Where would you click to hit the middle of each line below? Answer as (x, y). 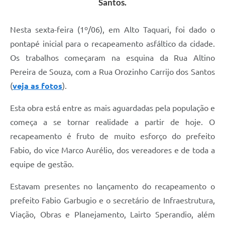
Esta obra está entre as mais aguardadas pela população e (113, 108)
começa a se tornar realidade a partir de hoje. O (113, 122)
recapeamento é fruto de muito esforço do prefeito (113, 136)
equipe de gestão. (42, 164)
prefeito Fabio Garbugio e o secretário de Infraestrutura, (113, 201)
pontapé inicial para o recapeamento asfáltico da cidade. (113, 44)
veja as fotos (37, 86)
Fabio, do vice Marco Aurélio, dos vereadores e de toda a (113, 150)
